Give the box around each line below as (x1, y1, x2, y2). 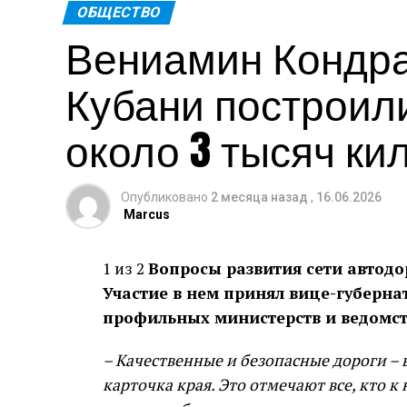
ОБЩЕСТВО (74, 4, 164, 21)
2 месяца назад (211, 190, 308, 204)
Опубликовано (121, 190, 208, 204)
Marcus (124, 207, 170, 222)
